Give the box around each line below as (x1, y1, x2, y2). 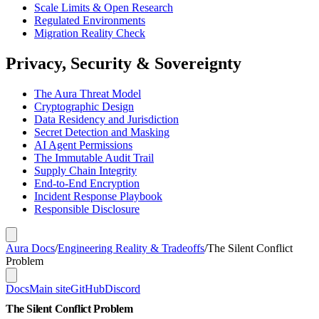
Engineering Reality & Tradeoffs (58, 241, 204, 254)
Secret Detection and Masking (34, 125, 169, 138)
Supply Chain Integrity (34, 164, 137, 177)
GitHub (70, 282, 105, 295)
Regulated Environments (34, 14, 145, 26)
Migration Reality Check (34, 26, 145, 39)
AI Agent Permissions (34, 138, 132, 151)
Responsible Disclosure (34, 202, 140, 215)
